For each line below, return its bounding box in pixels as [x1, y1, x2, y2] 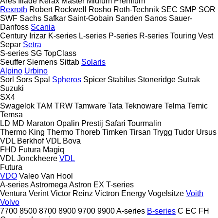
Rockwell [54, 5, 87, 14]
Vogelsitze [148, 189, 184, 198]
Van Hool [41, 171, 73, 180]
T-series [106, 180, 134, 189]
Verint [29, 189, 49, 198]
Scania [31, 22, 55, 31]
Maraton [26, 119, 54, 127]
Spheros [52, 75, 81, 84]
